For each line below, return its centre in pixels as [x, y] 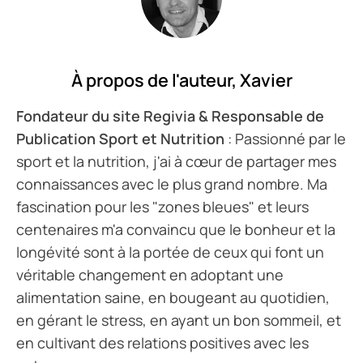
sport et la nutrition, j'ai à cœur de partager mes [176, 162]
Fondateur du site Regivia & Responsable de [170, 116]
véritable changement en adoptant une [150, 275]
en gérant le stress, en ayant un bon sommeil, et [179, 320]
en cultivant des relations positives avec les [162, 343]
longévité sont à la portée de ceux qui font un [170, 252]
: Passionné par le [285, 139]
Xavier [266, 80]
